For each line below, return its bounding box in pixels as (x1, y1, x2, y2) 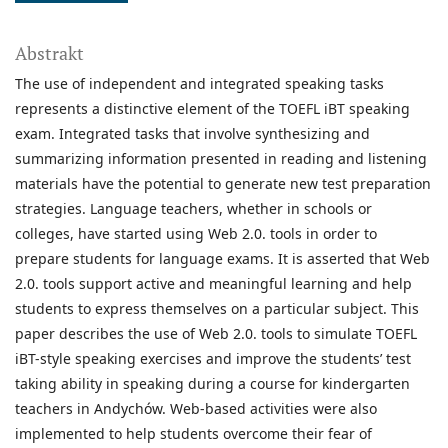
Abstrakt (15, 41, 84, 66)
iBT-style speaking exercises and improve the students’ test (15, 349, 411, 369)
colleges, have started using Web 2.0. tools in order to (15, 224, 377, 244)
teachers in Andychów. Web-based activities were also (15, 399, 377, 419)
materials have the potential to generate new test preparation (15, 174, 431, 194)
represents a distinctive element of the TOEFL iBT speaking (15, 99, 410, 119)
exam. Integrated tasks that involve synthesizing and (15, 124, 370, 144)
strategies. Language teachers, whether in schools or (15, 199, 372, 219)
